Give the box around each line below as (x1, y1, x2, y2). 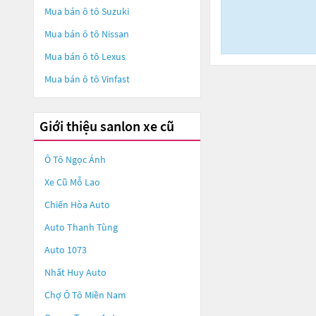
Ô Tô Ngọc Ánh (44, 153, 106, 166)
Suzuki (102, 5, 129, 18)
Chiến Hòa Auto (44, 198, 110, 211)
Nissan (102, 28, 129, 40)
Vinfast (102, 73, 130, 85)
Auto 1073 (44, 243, 87, 256)
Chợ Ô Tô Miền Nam (44, 288, 126, 301)
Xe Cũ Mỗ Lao (44, 176, 100, 188)
